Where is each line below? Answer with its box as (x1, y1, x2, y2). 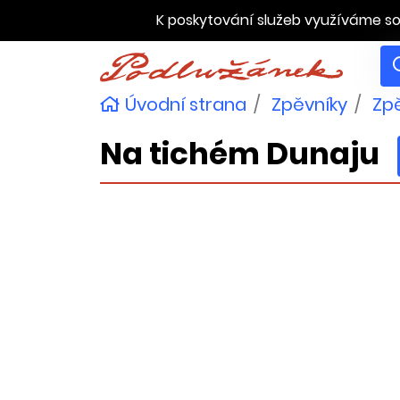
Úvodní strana (121, 92, 246, 117)
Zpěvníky (271, 92, 347, 117)
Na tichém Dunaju (100, 132, 379, 175)
